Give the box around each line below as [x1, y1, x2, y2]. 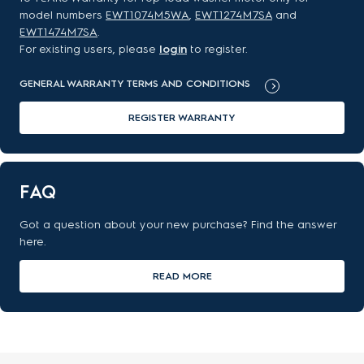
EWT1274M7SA [195, 8, 272, 22]
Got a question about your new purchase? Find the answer [19, 218, 336, 232]
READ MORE [152, 270, 212, 282]
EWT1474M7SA [19, 25, 97, 39]
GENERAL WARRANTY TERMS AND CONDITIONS [19, 77, 250, 89]
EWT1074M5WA [106, 8, 189, 22]
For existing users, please [19, 42, 159, 56]
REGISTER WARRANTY [128, 111, 236, 123]
